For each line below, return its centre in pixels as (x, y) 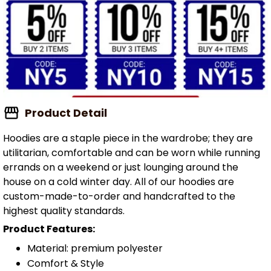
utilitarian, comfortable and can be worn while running (132, 152)
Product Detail (66, 113)
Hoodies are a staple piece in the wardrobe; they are (128, 138)
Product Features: (49, 229)
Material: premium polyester (96, 248)
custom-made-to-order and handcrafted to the (119, 196)
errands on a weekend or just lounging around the (121, 167)
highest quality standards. (64, 211)
